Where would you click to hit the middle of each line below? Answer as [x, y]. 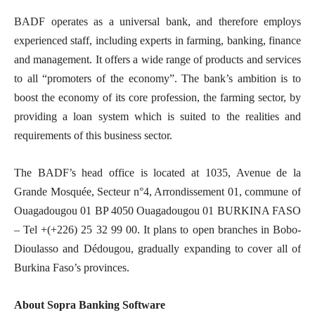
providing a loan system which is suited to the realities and [157, 117]
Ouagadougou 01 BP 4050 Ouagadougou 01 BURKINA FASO [157, 211]
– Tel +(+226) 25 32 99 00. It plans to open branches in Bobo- [157, 230]
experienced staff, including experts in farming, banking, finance [157, 41]
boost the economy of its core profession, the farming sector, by [157, 98]
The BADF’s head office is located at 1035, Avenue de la [157, 173]
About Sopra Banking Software [90, 305]
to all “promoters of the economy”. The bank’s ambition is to [157, 79]
